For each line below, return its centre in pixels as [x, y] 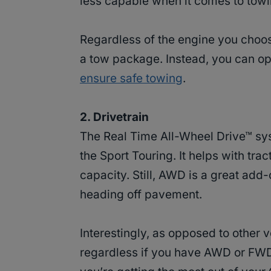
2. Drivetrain [114, 117]
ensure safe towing [131, 79]
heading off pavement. [141, 195]
